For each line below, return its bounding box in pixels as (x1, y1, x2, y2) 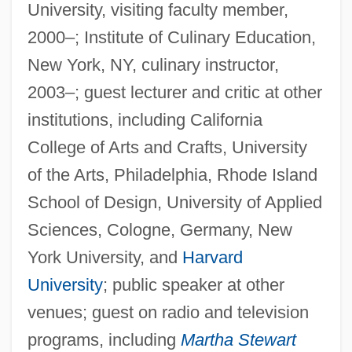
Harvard (181, 247, 243, 267)
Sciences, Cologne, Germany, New (27, 219, 292, 240)
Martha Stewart (180, 329, 296, 350)
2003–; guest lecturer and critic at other (27, 82, 322, 102)
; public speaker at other (102, 274, 284, 295)
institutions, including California (27, 109, 262, 130)
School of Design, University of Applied (27, 192, 322, 212)
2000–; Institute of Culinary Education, (27, 27, 316, 47)
